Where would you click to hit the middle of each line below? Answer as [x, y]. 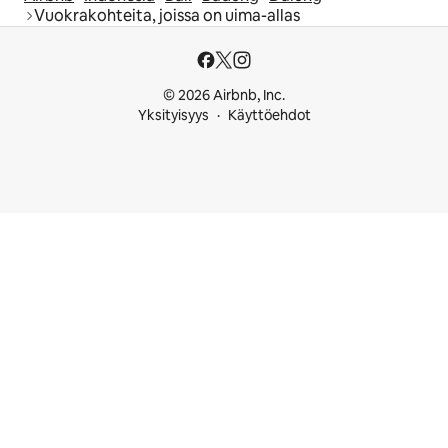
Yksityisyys [173, 115]
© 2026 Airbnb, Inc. [224, 95]
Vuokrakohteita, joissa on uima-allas [167, 15]
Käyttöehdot [269, 115]
